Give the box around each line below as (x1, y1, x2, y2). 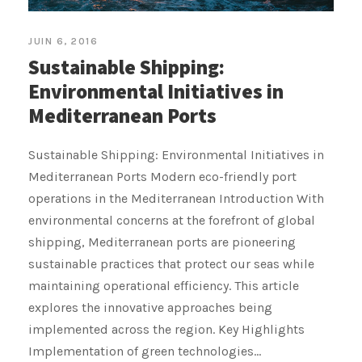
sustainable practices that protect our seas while (28, 255, 314, 271)
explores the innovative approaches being (28, 299, 272, 315)
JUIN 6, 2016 (28, 35, 98, 47)
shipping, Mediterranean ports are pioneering (28, 234, 296, 250)
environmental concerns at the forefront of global (28, 212, 315, 228)
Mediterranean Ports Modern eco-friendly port (28, 168, 297, 184)
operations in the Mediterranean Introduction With (28, 190, 324, 206)
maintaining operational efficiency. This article (28, 277, 299, 293)
